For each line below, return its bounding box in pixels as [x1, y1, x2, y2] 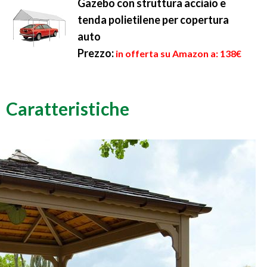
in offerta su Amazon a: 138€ [116, 48, 241, 59]
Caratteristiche [6, 98, 129, 120]
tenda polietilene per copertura [77, 13, 229, 26]
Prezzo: [77, 46, 114, 60]
